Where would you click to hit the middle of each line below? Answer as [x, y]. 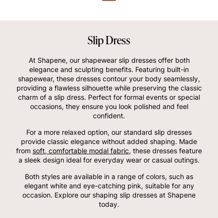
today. [109, 204]
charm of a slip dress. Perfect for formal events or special [109, 97]
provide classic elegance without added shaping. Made [109, 141]
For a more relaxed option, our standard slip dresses [109, 132]
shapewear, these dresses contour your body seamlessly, [109, 78]
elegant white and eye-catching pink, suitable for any [109, 185]
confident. [109, 115]
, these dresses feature [165, 150]
